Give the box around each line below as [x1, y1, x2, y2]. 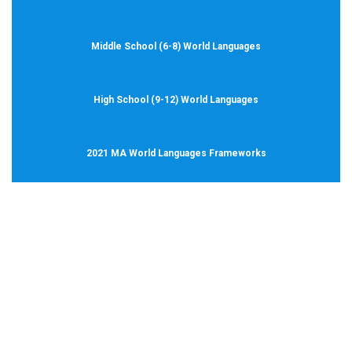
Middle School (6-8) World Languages [91, 41, 261, 52]
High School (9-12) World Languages [93, 94, 258, 105]
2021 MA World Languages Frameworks [86, 148, 266, 159]
